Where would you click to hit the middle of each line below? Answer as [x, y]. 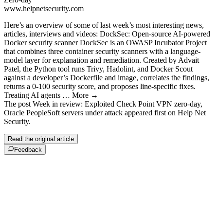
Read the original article [41, 139]
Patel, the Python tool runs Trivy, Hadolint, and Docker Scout [98, 69]
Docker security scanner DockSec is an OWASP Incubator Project [105, 43]
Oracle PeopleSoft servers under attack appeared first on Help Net [105, 113]
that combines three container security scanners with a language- [102, 51]
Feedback [28, 150]
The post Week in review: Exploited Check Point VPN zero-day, [103, 104]
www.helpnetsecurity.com [44, 9]
